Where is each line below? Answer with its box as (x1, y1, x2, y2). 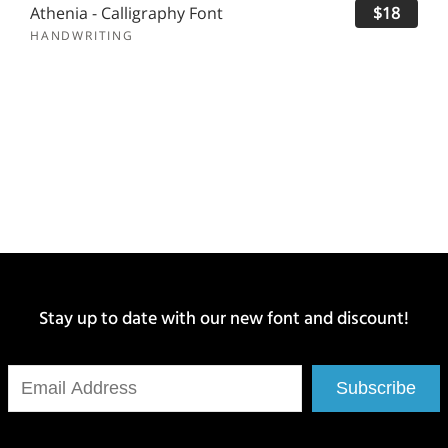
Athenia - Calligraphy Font (30, 2, 223, 25)
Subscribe (336, 378, 416, 399)
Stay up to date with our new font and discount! (39, 304, 409, 339)
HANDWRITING (30, 27, 134, 45)
